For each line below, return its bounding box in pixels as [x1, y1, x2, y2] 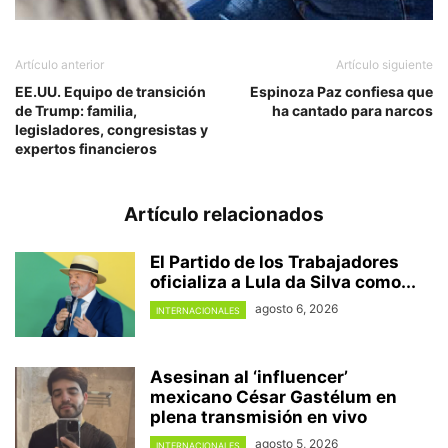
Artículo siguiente [336, 57, 433, 73]
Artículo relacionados [124, 203, 324, 227]
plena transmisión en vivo [150, 407, 367, 428]
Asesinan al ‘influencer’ [150, 367, 348, 388]
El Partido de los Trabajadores [150, 252, 399, 273]
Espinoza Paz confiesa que [250, 83, 433, 101]
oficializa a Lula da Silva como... [150, 272, 416, 293]
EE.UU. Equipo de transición [15, 83, 206, 101]
